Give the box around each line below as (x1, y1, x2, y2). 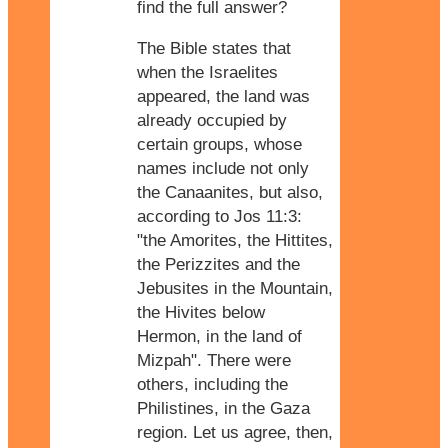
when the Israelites (137, 62, 278, 82)
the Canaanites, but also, (137, 182, 323, 202)
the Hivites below (137, 302, 265, 322)
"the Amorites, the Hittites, (137, 230, 333, 250)
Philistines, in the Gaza (137, 398, 310, 418)
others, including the (137, 374, 288, 394)
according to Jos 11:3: (137, 206, 302, 226)
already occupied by (137, 110, 287, 130)
